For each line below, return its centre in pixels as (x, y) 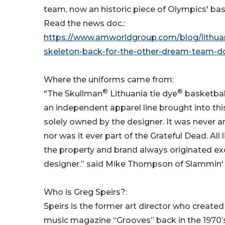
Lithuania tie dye (143, 94)
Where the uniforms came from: (109, 80)
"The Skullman (73, 94)
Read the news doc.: (84, 24)
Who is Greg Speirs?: (85, 192)
